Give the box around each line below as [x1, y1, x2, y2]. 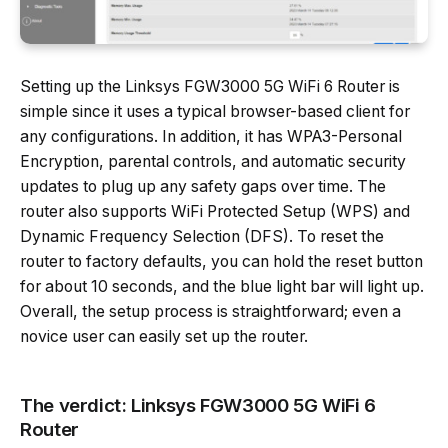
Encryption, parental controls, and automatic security [20, 152, 406, 172]
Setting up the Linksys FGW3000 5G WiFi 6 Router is [20, 77, 400, 97]
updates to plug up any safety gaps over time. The [20, 177, 386, 197]
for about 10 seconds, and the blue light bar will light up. [20, 277, 424, 297]
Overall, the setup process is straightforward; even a [20, 302, 401, 322]
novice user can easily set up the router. [20, 327, 308, 347]
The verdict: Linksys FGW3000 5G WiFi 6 [20, 394, 376, 418]
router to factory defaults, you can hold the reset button [20, 252, 423, 272]
